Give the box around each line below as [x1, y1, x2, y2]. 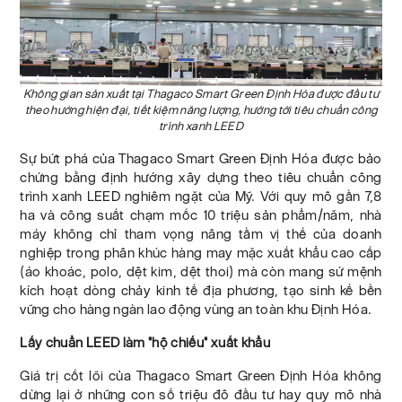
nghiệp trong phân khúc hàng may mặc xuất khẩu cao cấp [20, 244, 382, 260]
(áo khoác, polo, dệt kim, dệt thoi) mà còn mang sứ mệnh [20, 263, 382, 279]
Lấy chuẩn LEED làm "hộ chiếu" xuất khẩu [20, 334, 271, 350]
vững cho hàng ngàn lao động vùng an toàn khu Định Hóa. [20, 301, 372, 317]
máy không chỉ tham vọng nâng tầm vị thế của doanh [20, 225, 382, 241]
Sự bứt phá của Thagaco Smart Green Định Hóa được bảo [20, 150, 382, 166]
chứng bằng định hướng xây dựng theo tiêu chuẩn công [20, 169, 382, 185]
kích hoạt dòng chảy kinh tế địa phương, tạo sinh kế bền [20, 282, 382, 298]
